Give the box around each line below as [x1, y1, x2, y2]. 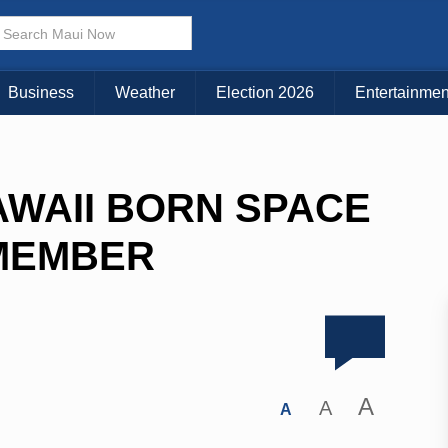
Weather [115, 84, 175, 102]
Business [8, 84, 74, 102]
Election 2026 [216, 84, 314, 102]
